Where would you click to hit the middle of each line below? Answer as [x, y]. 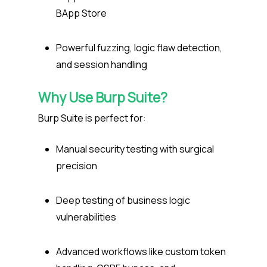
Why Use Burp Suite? [104, 98]
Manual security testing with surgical [135, 149]
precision [77, 166]
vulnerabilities [87, 217]
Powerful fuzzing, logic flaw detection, [139, 48]
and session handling [103, 65]
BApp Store [82, 13]
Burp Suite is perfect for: [93, 118]
